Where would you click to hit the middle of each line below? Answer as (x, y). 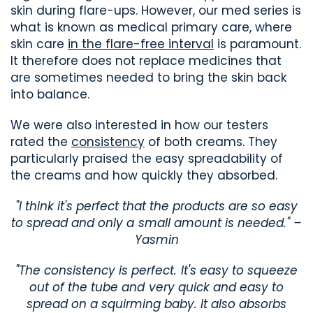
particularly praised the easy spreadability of (147, 159)
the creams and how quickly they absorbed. (144, 176)
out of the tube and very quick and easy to (156, 287)
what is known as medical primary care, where (152, 28)
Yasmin (156, 240)
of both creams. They (211, 142)
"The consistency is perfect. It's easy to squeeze (156, 271)
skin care (39, 44)
